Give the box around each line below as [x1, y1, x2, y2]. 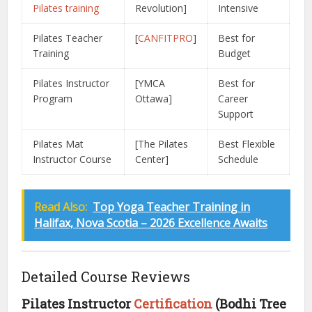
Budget [218, 47, 251, 60]
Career [218, 92, 249, 105]
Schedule [218, 153, 259, 166]
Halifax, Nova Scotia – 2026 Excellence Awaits [34, 215, 268, 231]
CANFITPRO [138, 31, 194, 45]
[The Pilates [135, 137, 189, 150]
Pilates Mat [33, 137, 84, 150]
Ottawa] [135, 92, 173, 105]
